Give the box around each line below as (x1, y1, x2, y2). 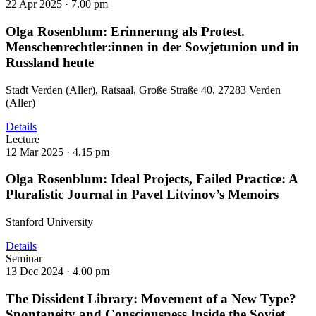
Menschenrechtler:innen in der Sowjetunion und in (6, 39, 299, 54)
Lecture (6, 133, 39, 145)
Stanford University (6, 216, 93, 229)
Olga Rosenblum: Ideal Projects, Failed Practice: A (6, 171, 298, 187)
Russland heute (6, 54, 94, 70)
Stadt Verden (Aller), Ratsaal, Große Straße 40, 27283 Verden (6, 83, 281, 96)
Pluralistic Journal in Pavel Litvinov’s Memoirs (6, 187, 279, 202)
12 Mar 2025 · (6, 145, 73, 158)
